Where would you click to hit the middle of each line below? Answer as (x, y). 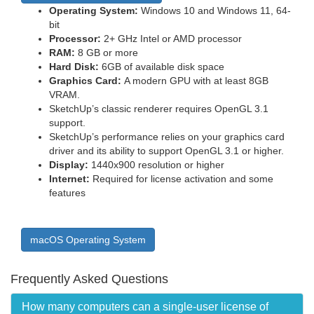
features (67, 192)
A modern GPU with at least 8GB (196, 80)
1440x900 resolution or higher (156, 164)
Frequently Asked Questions (89, 279)
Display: (69, 164)
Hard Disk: (74, 66)
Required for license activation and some (182, 178)
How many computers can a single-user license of (145, 306)
